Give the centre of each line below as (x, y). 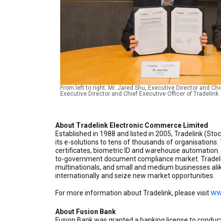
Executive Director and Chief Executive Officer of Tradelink (139, 94)
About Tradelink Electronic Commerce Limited (132, 126)
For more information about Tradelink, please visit (133, 193)
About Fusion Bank (86, 212)
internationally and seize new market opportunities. (135, 176)
